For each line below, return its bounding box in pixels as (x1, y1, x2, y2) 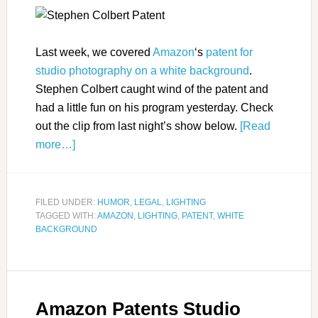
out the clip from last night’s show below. (35, 120, 240, 133)
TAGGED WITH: (35, 211, 97, 221)
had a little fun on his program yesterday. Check (35, 102, 273, 114)
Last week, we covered (35, 46, 153, 59)
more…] (35, 138, 75, 151)
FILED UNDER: (35, 197, 97, 208)
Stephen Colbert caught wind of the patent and (35, 83, 268, 96)
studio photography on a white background (35, 65, 249, 77)
